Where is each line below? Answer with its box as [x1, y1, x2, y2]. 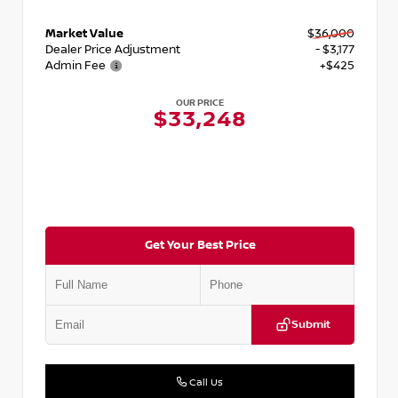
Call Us [187, 376, 223, 388]
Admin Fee [45, 58, 106, 73]
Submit [291, 317, 330, 331]
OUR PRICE [176, 96, 224, 108]
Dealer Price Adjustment [45, 42, 180, 57]
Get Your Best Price [144, 237, 256, 252]
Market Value [45, 26, 123, 41]
